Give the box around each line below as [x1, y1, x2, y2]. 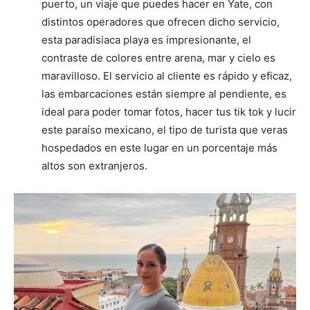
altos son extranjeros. [42, 159, 147, 173]
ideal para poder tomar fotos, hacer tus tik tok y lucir [42, 105, 296, 119]
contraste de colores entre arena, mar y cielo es [42, 51, 275, 65]
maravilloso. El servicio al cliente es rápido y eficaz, [42, 69, 292, 83]
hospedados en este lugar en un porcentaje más [42, 141, 277, 155]
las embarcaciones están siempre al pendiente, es [42, 87, 286, 101]
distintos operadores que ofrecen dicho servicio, [42, 15, 280, 29]
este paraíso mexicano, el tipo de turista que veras [42, 123, 288, 137]
